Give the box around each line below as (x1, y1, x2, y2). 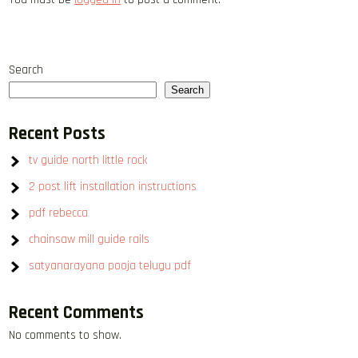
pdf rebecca (29, 205, 89, 221)
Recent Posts (9, 122, 106, 145)
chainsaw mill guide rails (29, 232, 150, 247)
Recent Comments (9, 301, 145, 324)
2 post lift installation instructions (29, 179, 197, 194)
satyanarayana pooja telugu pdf (29, 258, 192, 273)
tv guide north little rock (29, 153, 148, 168)
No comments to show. (9, 328, 122, 343)
